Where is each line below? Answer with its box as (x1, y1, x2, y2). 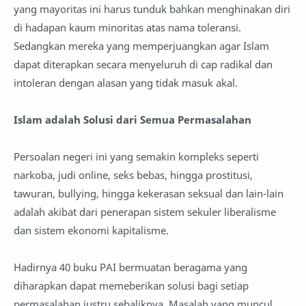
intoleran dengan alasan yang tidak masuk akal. (14, 76, 238, 89)
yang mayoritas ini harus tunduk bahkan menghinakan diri (14, 2, 290, 16)
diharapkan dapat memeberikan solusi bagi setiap (14, 279, 249, 292)
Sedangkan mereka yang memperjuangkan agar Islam (14, 39, 269, 53)
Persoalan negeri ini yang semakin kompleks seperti (14, 150, 259, 163)
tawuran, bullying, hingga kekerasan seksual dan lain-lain (14, 186, 283, 200)
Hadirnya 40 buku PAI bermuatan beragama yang (14, 260, 247, 274)
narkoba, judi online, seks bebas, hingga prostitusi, (14, 168, 253, 182)
